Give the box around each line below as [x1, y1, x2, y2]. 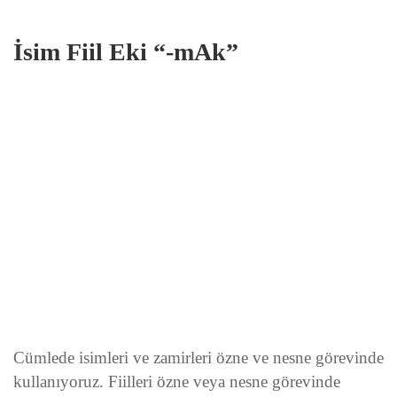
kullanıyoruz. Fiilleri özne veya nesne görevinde [13, 372, 340, 392]
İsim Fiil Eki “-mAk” [13, 38, 238, 66]
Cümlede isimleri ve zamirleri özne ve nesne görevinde [13, 348, 384, 368]
